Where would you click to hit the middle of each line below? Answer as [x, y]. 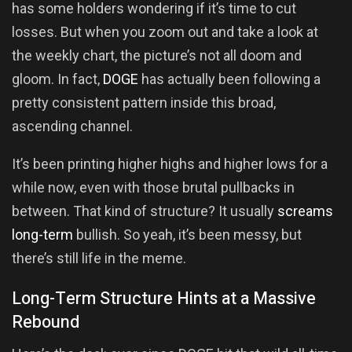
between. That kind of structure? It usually [145, 211]
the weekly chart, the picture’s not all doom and [157, 55]
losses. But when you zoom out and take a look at [165, 31]
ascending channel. [72, 126]
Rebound [46, 323]
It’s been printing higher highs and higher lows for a [170, 163]
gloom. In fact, [57, 79]
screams [305, 211]
